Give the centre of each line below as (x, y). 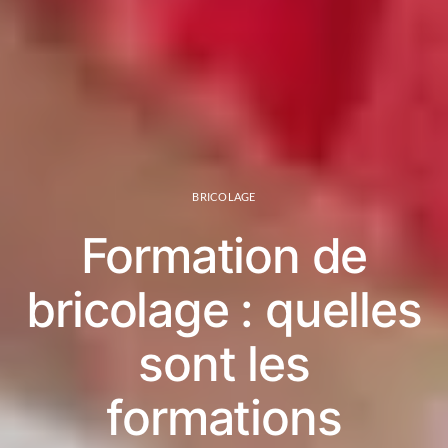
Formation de (224, 255)
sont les (224, 363)
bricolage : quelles (224, 309)
